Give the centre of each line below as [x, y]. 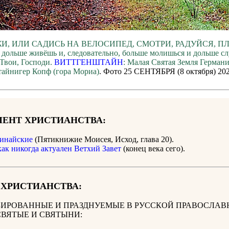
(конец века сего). [153, 149]
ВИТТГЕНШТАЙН [88, 62]
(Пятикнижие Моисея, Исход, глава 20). [103, 140]
